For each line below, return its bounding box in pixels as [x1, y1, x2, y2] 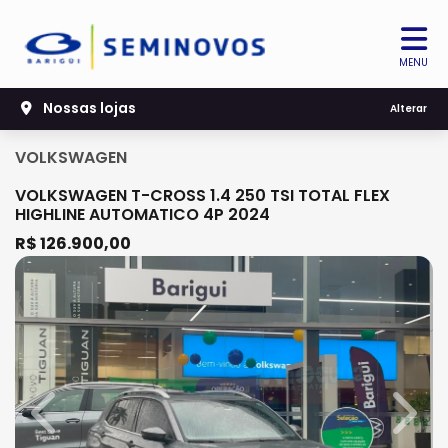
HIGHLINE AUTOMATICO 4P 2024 [15, 203, 270, 226]
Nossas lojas [40, 98, 136, 119]
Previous [44, 411, 111, 435]
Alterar [390, 101, 427, 117]
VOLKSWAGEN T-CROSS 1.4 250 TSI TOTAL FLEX [15, 184, 390, 207]
